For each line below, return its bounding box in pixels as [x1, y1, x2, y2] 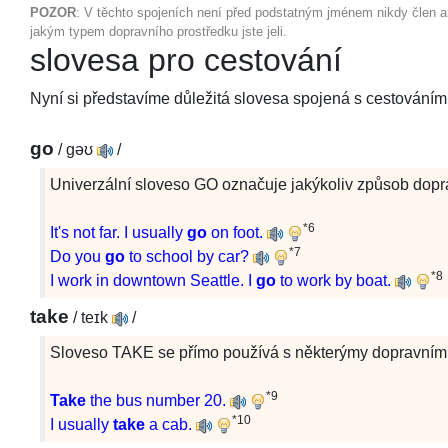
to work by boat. [276, 272, 391, 289]
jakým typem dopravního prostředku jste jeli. [30, 24, 287, 39]
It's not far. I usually [50, 224, 187, 241]
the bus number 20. [86, 392, 230, 409]
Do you [50, 248, 105, 265]
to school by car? [125, 248, 249, 265]
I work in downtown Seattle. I [50, 272, 256, 289]
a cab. [145, 416, 192, 433]
